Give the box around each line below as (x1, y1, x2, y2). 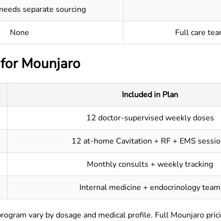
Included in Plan (122, 89, 178, 100)
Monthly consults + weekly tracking (87, 159, 213, 170)
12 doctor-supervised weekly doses (86, 112, 214, 123)
